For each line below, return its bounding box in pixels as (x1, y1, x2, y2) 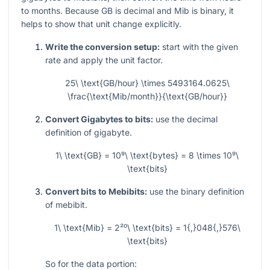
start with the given (160, 42, 238, 52)
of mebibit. (45, 199, 87, 210)
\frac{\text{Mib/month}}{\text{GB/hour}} (67, 91, 227, 102)
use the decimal (153, 114, 218, 125)
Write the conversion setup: (45, 42, 160, 52)
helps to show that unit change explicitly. (21, 19, 181, 30)
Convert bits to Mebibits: (45, 186, 147, 197)
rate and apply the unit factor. (45, 55, 163, 66)
